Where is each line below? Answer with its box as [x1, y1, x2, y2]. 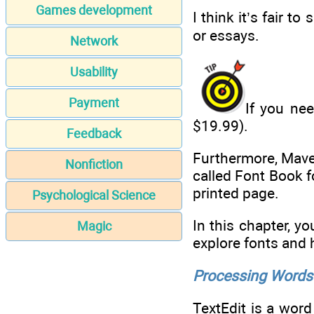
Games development [36, 3, 152, 18]
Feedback [67, 126, 121, 142]
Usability [70, 64, 118, 80]
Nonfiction [65, 157, 123, 172]
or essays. [193, 27, 259, 45]
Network [70, 34, 118, 49]
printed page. [193, 184, 279, 202]
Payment [69, 95, 119, 111]
